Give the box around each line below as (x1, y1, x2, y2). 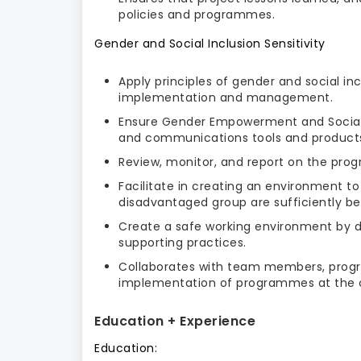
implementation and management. (118, 89, 337, 106)
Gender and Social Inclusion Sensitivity (94, 35, 326, 52)
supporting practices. (118, 234, 247, 251)
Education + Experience (94, 311, 255, 330)
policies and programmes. (118, 6, 275, 23)
